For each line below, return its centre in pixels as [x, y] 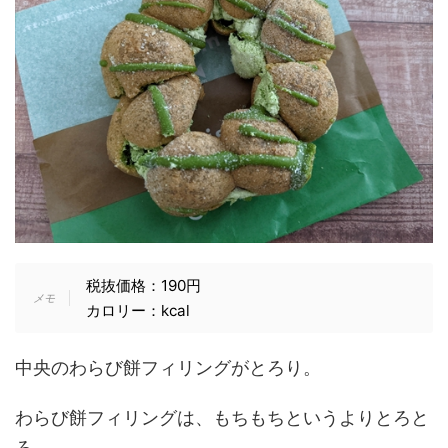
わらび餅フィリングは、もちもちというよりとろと [222, 417]
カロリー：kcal [137, 310]
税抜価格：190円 [143, 285]
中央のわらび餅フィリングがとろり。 [168, 367]
